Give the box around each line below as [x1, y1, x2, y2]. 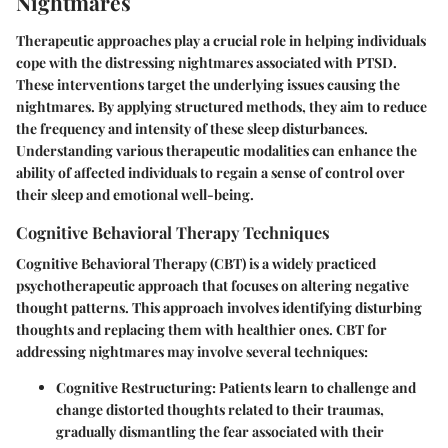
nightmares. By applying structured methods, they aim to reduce [16, 96, 427, 116]
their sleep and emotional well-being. [16, 184, 254, 204]
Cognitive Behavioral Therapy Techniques [16, 220, 330, 243]
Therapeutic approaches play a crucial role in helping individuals [16, 30, 426, 50]
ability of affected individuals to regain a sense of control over [16, 162, 405, 182]
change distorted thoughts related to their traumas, [56, 399, 384, 419]
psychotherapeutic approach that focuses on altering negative [16, 275, 409, 295]
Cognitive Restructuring [56, 377, 212, 397]
